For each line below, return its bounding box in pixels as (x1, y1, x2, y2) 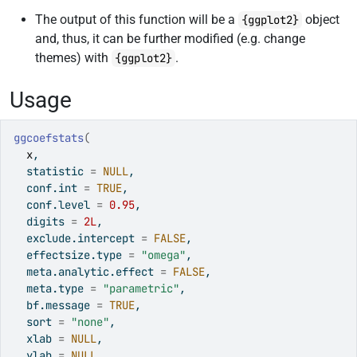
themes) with (35, 50, 112, 65)
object (302, 12, 339, 27)
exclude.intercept (14, 231, 141, 245)
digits (14, 214, 71, 229)
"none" (71, 315, 109, 329)
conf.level (14, 198, 96, 212)
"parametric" (103, 281, 179, 296)
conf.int (14, 181, 84, 195)
